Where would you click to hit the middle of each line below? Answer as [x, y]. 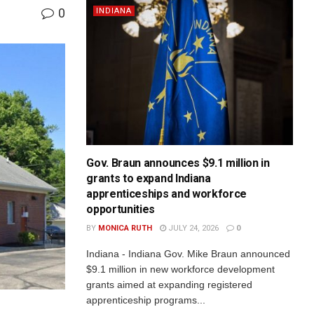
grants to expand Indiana [149, 179]
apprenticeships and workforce [167, 194]
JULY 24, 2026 [193, 228]
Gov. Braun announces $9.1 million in [178, 163]
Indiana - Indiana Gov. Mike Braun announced [189, 254]
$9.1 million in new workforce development [181, 269]
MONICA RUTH [125, 228]
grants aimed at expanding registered [170, 285]
